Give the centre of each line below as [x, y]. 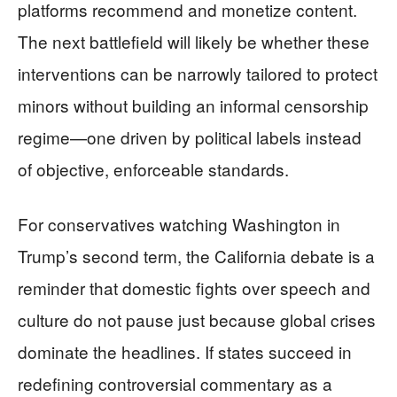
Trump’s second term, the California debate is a [196, 255]
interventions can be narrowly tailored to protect [198, 73]
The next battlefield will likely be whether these [194, 41]
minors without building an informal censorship [193, 105]
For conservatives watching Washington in [179, 223]
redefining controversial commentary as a [175, 383]
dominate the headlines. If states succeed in [185, 351]
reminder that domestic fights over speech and [194, 287]
